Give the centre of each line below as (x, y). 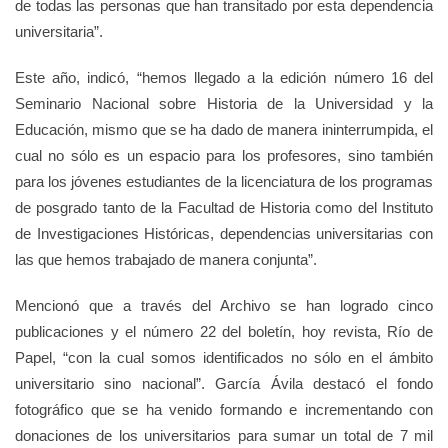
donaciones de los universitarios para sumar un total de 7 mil (224, 435)
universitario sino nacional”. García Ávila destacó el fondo (224, 383)
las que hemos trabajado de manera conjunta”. (166, 259)
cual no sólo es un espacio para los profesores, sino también (224, 155)
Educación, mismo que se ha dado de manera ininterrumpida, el (224, 129)
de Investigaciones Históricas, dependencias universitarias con (224, 233)
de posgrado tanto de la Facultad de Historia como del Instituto (224, 207)
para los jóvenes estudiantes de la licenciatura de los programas (224, 181)
